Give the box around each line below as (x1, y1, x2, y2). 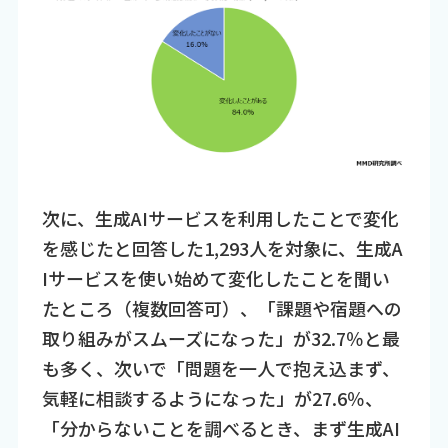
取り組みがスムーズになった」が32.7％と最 (41, 324, 400, 351)
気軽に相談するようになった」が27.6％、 (41, 384, 383, 411)
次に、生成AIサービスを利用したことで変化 (41, 204, 399, 231)
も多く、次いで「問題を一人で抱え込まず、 (41, 354, 400, 381)
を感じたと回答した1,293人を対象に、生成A (41, 234, 403, 261)
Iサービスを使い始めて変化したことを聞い (41, 264, 390, 291)
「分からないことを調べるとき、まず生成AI (41, 414, 400, 441)
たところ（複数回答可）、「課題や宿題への (41, 294, 402, 321)
